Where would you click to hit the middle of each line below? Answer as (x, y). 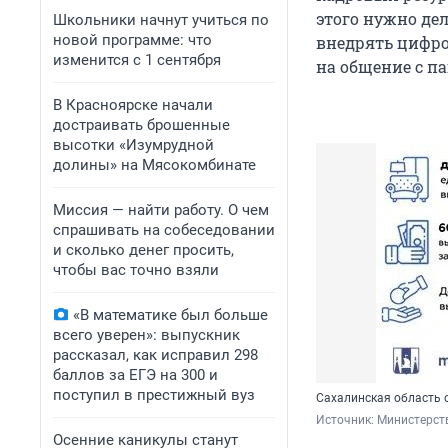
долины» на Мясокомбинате (154, 165)
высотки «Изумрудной (133, 145)
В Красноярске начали (133, 105)
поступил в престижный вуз (154, 395)
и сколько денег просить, (143, 250)
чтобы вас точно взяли (136, 270)
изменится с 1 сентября (137, 60)
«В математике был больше (170, 315)
